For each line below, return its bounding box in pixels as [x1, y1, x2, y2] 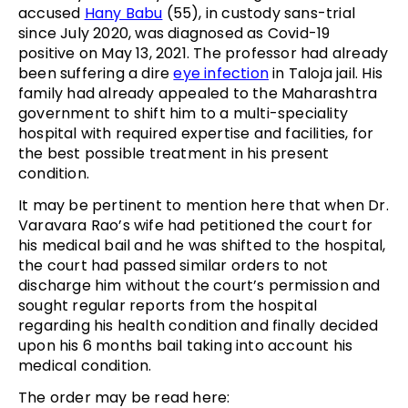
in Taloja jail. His [269, 62, 383, 84]
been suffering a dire [18, 62, 174, 84]
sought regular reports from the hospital [18, 294, 318, 316]
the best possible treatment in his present [18, 142, 330, 164]
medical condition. [18, 354, 152, 376]
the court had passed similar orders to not [18, 254, 329, 276]
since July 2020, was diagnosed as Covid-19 [18, 22, 331, 44]
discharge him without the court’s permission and [18, 274, 381, 296]
